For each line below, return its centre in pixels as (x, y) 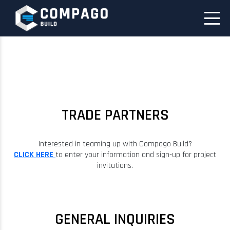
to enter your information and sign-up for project (136, 155)
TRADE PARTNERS (115, 115)
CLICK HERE (34, 155)
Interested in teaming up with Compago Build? (115, 144)
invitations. (115, 165)
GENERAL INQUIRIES (115, 219)
